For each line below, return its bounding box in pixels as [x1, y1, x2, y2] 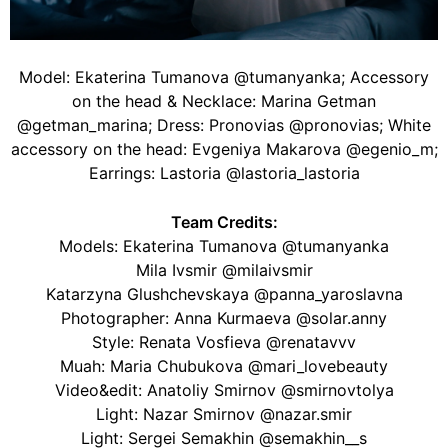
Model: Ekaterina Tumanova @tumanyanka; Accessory [19, 67, 429, 87]
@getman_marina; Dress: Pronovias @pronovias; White [17, 115, 431, 135]
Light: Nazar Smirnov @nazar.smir [96, 404, 352, 424]
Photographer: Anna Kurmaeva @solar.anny [61, 308, 387, 328]
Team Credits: [170, 212, 278, 232]
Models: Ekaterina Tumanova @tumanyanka [59, 236, 389, 256]
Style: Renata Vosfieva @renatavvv [92, 332, 356, 352]
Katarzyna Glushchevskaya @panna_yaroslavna [45, 284, 403, 304]
